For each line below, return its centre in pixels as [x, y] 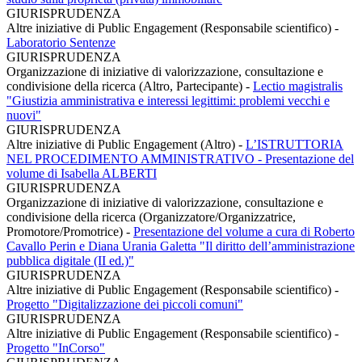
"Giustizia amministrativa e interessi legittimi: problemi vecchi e [168, 100]
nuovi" [24, 115]
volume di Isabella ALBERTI [82, 173]
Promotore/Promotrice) [66, 231]
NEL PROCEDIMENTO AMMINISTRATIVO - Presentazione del [180, 158]
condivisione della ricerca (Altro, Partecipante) [126, 86]
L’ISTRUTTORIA [295, 144]
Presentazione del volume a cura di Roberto [244, 231]
